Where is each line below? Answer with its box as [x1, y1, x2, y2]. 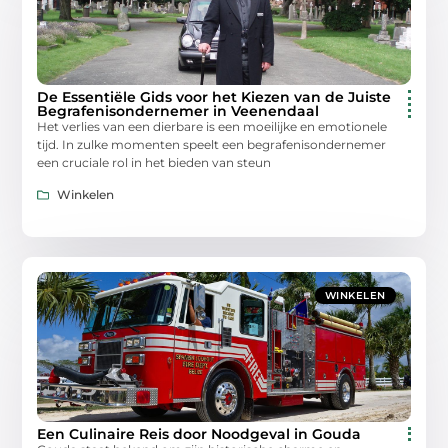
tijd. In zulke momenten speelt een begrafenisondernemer [37, 136, 387, 152]
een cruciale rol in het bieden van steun [37, 154, 272, 170]
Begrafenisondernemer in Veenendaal [37, 101, 320, 120]
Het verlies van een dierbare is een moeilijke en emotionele [37, 118, 388, 134]
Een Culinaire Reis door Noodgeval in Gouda [37, 425, 362, 444]
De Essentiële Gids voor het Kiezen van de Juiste [37, 87, 392, 106]
